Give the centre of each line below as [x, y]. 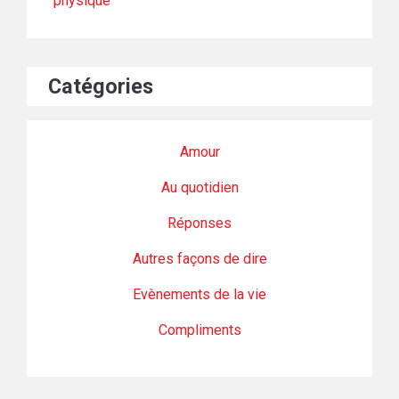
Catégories [101, 87]
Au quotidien [199, 188]
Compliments [199, 330]
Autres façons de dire [199, 259]
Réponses [199, 224]
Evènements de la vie [199, 295]
